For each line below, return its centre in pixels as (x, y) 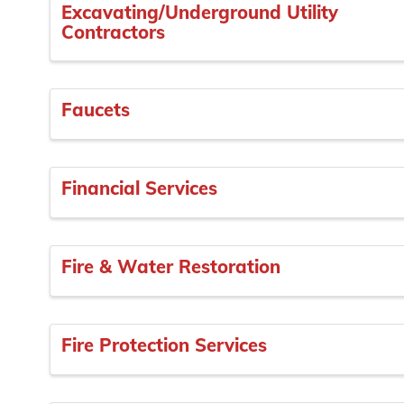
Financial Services (139, 188)
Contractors (113, 32)
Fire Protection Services (164, 344)
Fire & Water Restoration (171, 267)
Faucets (96, 110)
